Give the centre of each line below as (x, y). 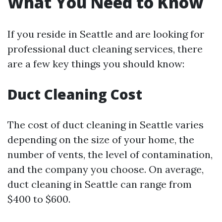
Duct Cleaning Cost (75, 94)
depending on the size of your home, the (101, 139)
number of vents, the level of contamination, (110, 154)
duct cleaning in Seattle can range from (100, 184)
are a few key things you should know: (96, 64)
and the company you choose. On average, (106, 169)
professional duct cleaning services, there (105, 49)
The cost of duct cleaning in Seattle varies (106, 125)
